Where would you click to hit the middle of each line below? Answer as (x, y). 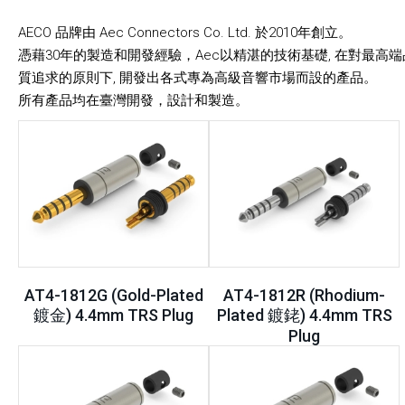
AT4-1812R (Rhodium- (305, 296)
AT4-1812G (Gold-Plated (113, 296)
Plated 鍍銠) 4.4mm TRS (304, 316)
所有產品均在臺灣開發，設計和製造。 (133, 100)
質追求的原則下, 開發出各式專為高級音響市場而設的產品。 (198, 77)
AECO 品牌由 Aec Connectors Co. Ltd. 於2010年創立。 (185, 32)
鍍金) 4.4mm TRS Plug (114, 316)
